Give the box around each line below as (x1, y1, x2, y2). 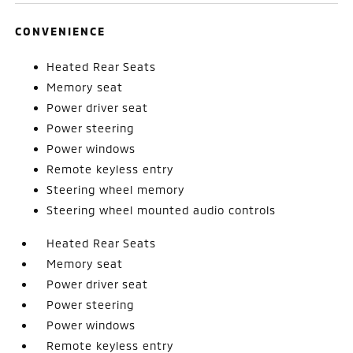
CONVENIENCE (15, 24, 106, 38)
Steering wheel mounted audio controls (46, 203, 277, 217)
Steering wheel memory (46, 182, 185, 196)
